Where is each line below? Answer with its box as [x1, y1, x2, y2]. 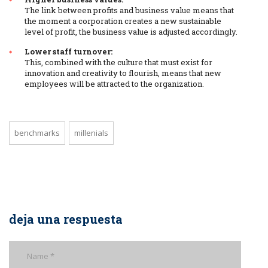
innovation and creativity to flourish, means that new [25, 68, 221, 79]
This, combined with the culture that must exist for [25, 57, 212, 68]
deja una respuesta [9, 211, 123, 227]
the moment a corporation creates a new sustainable [25, 16, 221, 27]
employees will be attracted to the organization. [25, 78, 204, 90]
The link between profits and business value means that [25, 5, 234, 16]
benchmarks [14, 127, 60, 139]
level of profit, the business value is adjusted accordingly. [25, 26, 237, 38]
